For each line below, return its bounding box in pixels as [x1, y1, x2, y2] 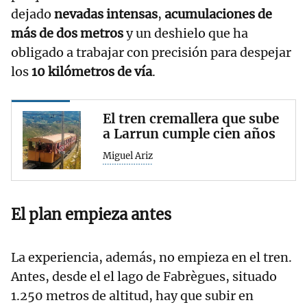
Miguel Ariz [103, 149, 153, 162]
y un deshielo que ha [123, 25, 248, 41]
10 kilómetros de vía [32, 63, 152, 79]
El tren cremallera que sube [103, 110, 279, 127]
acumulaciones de [164, 5, 272, 22]
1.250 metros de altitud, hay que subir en [11, 287, 254, 304]
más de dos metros [11, 25, 123, 41]
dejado [11, 5, 54, 22]
